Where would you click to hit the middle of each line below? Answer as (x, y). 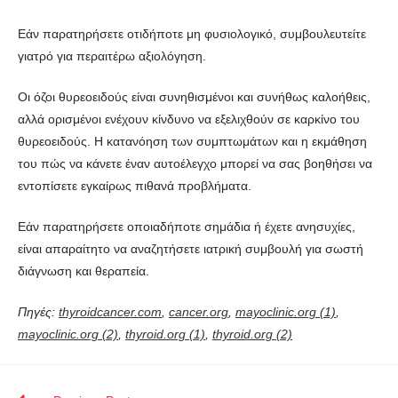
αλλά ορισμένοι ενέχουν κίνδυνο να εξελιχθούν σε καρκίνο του (189, 119)
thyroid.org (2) (252, 334)
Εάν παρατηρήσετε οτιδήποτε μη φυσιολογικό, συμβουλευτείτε (192, 33)
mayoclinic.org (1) (286, 311)
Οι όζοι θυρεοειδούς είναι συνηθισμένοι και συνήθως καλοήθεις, (194, 96)
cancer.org (199, 311)
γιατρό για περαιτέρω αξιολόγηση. (112, 56)
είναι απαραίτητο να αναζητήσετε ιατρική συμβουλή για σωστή (191, 248)
